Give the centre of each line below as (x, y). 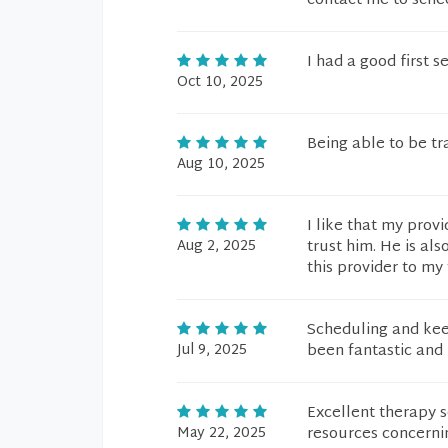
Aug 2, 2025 (216, 246)
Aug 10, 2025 (221, 164)
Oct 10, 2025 (220, 82)
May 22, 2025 (221, 433)
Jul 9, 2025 (212, 350)
